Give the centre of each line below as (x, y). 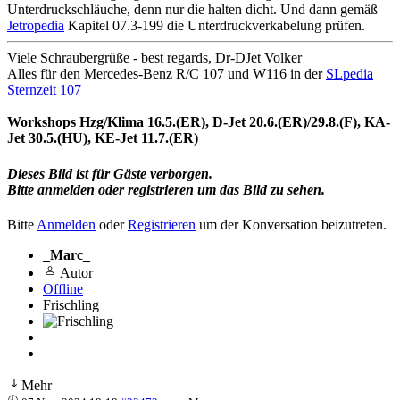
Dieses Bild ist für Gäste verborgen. (110, 173)
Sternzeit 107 (44, 90)
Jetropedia (36, 26)
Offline (63, 288)
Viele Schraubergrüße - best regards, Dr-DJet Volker (154, 58)
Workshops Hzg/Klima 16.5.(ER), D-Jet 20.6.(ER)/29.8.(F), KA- (199, 122)
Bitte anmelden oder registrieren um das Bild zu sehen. (166, 189)
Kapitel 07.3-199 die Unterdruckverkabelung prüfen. (215, 26)
